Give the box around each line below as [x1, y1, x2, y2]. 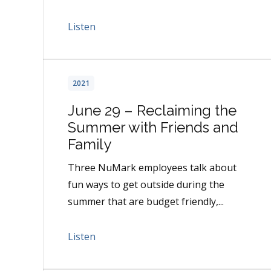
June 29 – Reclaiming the [68, 102, 237, 120]
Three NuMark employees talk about [68, 161, 237, 175]
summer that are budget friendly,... [68, 195, 224, 209]
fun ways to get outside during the [68, 178, 224, 192]
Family [68, 135, 111, 154]
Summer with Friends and [68, 119, 238, 137]
